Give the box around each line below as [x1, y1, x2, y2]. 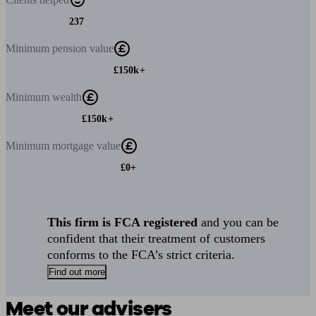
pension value [52, 42, 114, 54]
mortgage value [52, 140, 121, 152]
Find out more [49, 267, 106, 277]
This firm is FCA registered [47, 215, 198, 229]
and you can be [197, 215, 279, 229]
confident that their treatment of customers [47, 231, 266, 245]
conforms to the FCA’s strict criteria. [47, 248, 236, 262]
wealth [52, 91, 82, 103]
